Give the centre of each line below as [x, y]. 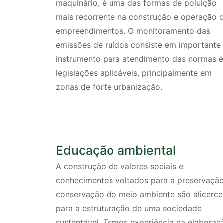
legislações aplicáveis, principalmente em [134, 73]
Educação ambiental [116, 151]
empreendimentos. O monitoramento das [133, 31]
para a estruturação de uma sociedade [129, 208]
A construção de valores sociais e [119, 167]
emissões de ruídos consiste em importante [138, 45]
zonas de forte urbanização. [109, 87]
